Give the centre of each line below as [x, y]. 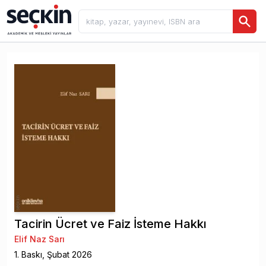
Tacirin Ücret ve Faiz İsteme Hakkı [110, 224]
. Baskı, [32, 255]
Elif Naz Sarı [39, 239]
